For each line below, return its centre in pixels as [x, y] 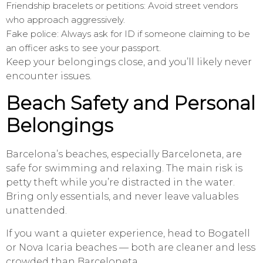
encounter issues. [49, 76]
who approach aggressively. [65, 20]
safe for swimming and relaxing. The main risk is [124, 168]
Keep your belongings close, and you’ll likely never [129, 62]
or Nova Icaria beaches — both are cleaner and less [131, 248]
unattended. [36, 211]
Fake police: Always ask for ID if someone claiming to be [128, 34]
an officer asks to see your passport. [83, 48]
